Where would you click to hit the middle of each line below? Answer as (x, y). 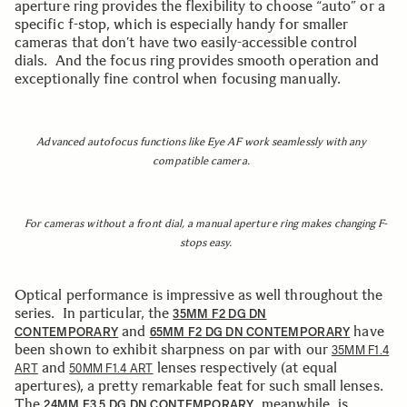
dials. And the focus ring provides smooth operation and (197, 60)
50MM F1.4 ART (111, 368)
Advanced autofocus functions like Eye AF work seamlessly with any (201, 142)
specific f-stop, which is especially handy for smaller (182, 24)
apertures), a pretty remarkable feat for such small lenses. (199, 386)
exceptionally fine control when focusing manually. (178, 79)
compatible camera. (201, 161)
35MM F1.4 (360, 350)
